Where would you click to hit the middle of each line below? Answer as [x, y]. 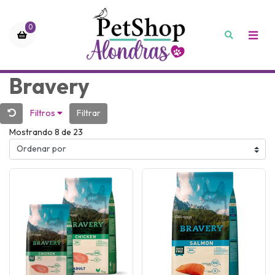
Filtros [43, 113]
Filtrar [88, 113]
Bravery [49, 86]
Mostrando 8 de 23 [46, 132]
